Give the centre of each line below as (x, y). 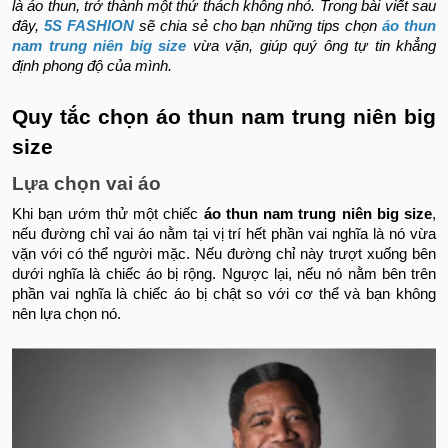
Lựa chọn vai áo (86, 184)
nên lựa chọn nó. (68, 314)
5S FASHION (88, 26)
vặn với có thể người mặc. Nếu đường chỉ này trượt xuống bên (224, 254)
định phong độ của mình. (92, 66)
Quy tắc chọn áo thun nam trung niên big (224, 117)
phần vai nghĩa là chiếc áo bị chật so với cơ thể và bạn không (224, 294)
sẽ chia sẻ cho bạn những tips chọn (260, 26)
